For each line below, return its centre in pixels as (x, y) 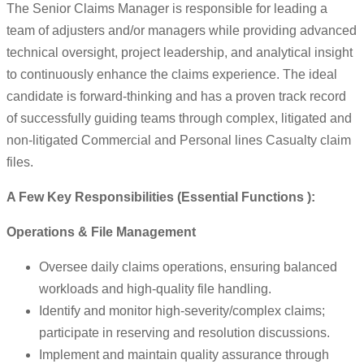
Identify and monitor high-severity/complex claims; (182, 311)
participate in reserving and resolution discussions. (184, 333)
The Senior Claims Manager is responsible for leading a (167, 9)
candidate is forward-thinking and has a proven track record (176, 97)
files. (20, 162)
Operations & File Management (101, 232)
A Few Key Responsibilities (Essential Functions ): (161, 197)
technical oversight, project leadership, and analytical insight (180, 53)
